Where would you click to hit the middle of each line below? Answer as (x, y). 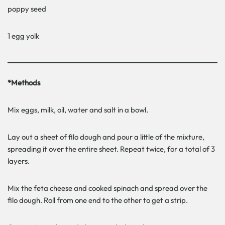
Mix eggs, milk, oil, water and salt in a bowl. (78, 109)
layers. (19, 161)
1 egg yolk (23, 36)
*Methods (24, 82)
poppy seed (27, 9)
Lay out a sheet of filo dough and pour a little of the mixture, (106, 137)
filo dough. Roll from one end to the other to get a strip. (98, 200)
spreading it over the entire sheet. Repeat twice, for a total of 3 (111, 149)
